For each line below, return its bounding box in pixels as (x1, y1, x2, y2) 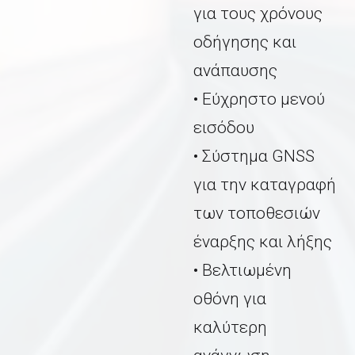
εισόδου (193, 118, 254, 138)
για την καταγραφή (193, 175, 336, 195)
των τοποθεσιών (193, 204, 320, 223)
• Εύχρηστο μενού (193, 90, 325, 109)
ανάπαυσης (193, 61, 277, 81)
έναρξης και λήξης (193, 232, 332, 252)
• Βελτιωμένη (193, 261, 292, 281)
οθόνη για (193, 289, 266, 309)
